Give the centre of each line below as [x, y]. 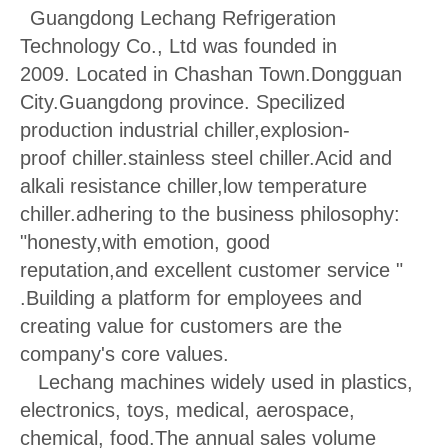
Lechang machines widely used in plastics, [216, 382]
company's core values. [124, 354]
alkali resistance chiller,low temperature [193, 186]
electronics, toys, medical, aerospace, [187, 410]
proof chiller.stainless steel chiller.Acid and [206, 158]
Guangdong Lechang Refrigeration [183, 18]
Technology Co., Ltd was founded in [178, 46]
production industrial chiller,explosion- [185, 130]
